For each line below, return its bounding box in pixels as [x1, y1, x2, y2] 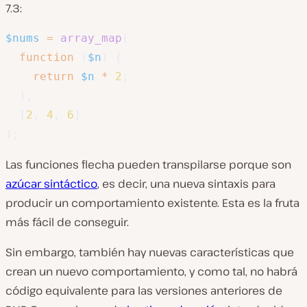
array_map [60, 32, 122, 45]
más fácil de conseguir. [5, 214, 129, 230]
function [19, 51, 74, 64]
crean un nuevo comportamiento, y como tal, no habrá [5, 264, 297, 279]
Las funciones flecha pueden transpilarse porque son [5, 157, 291, 172]
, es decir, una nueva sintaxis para [97, 176, 275, 191]
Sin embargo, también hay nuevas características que [5, 245, 294, 260]
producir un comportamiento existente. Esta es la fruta [5, 195, 299, 210]
